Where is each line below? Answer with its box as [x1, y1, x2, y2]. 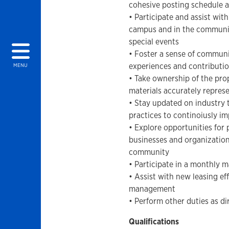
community [128, 147, 169, 157]
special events [128, 36, 179, 47]
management [128, 184, 175, 194]
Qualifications [128, 216, 179, 227]
